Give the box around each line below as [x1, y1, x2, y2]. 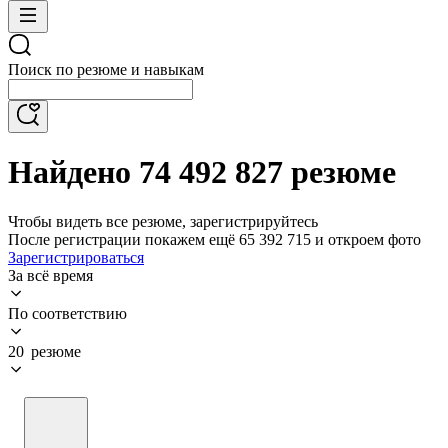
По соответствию [8, 304, 127, 322]
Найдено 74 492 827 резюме [8, 154, 396, 191]
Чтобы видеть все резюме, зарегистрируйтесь [8, 212, 318, 230]
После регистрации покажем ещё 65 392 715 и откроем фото [8, 230, 421, 248]
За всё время [8, 266, 93, 284]
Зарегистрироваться [8, 248, 144, 266]
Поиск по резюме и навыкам [8, 61, 204, 78]
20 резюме [8, 342, 81, 360]
